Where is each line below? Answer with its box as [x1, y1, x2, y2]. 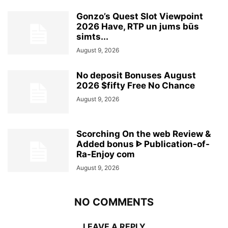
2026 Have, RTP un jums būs [76, 21, 199, 32]
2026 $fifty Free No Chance [76, 80, 195, 91]
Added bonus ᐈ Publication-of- [76, 139, 210, 150]
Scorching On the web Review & [76, 129, 211, 139]
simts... [76, 32, 108, 42]
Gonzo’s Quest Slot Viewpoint [76, 11, 203, 22]
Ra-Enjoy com [76, 149, 135, 160]
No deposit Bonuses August [76, 70, 196, 81]
